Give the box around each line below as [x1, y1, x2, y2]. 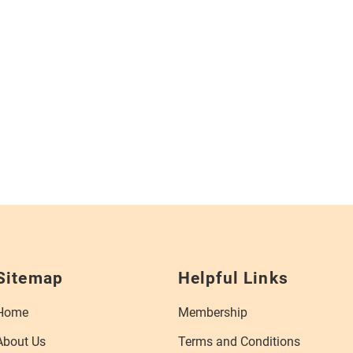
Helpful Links [177, 266, 288, 288]
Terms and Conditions [177, 333, 300, 349]
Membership [177, 303, 247, 320]
